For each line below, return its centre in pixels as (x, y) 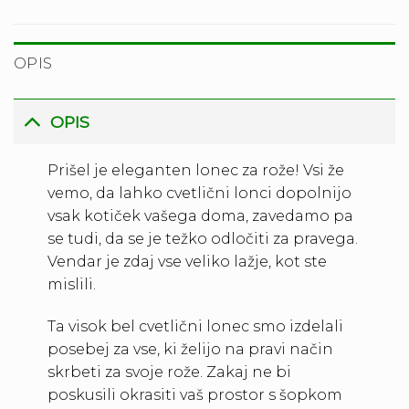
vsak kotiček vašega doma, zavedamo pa (200, 216)
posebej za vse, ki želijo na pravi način (190, 349)
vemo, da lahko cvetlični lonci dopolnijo (199, 194)
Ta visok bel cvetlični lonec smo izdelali (195, 326)
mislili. (71, 285)
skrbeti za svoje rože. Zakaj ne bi (169, 372)
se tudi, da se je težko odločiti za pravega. (202, 239)
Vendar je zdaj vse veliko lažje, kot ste (187, 262)
